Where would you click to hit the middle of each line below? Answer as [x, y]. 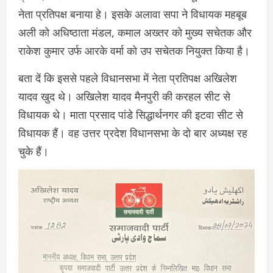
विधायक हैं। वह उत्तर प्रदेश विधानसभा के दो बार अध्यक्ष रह [133, 133]
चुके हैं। [34, 151]
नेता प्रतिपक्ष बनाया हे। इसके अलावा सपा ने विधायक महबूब [133, 14]
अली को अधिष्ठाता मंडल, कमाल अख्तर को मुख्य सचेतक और [135, 33]
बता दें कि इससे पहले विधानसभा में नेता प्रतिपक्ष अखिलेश [128, 78]
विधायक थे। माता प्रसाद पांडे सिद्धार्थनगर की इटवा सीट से [131, 115]
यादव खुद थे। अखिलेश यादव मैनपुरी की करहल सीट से [124, 97]
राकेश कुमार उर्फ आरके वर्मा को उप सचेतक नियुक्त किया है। [134, 51]
